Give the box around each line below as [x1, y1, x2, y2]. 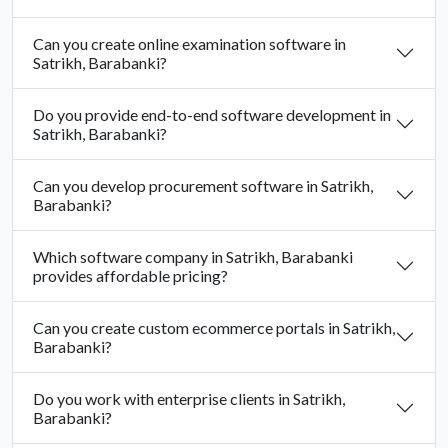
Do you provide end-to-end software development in [33, 105, 391, 125]
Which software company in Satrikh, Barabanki [33, 247, 353, 267]
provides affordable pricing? [33, 266, 228, 286]
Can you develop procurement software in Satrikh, [33, 176, 373, 196]
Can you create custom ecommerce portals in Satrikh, [33, 318, 395, 338]
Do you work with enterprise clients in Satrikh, [33, 389, 345, 409]
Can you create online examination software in [33, 34, 346, 54]
